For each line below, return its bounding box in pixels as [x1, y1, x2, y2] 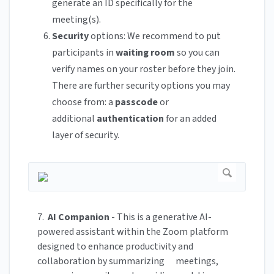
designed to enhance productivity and [37, 240, 193, 254]
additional [52, 112, 97, 126]
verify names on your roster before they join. [52, 62, 235, 76]
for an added [164, 112, 217, 126]
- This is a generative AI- [111, 210, 212, 224]
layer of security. [52, 128, 119, 143]
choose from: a [52, 95, 115, 109]
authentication [97, 112, 164, 126]
